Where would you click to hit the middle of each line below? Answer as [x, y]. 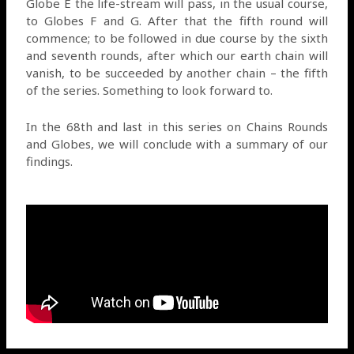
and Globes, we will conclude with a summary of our [177, 143]
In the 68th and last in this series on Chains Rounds [177, 126]
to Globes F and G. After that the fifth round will [177, 20]
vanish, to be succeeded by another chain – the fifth [177, 72]
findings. [50, 161]
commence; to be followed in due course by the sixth [177, 38]
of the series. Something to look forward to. [150, 90]
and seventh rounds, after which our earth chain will [177, 55]
